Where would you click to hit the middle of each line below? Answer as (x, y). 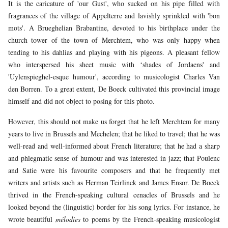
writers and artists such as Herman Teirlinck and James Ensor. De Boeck (114, 183)
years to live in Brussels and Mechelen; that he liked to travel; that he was (114, 134)
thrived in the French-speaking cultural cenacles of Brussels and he (114, 195)
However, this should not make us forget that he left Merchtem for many (114, 122)
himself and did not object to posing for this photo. (81, 101)
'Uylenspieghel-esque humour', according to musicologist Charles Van (114, 77)
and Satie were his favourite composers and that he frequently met (114, 170)
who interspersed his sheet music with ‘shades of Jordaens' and (114, 65)
